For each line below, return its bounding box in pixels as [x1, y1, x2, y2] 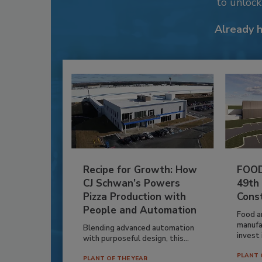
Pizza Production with [83, 189, 186, 204]
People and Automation [83, 203, 196, 217]
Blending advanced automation [83, 222, 194, 233]
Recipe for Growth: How [83, 163, 197, 177]
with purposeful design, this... [83, 233, 189, 244]
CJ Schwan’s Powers [83, 176, 180, 190]
